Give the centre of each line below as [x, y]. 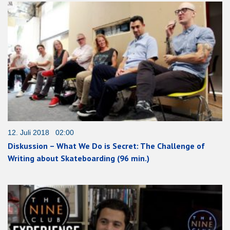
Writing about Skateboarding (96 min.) [79, 158]
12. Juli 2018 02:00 [41, 132]
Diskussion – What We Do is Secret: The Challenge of [106, 146]
